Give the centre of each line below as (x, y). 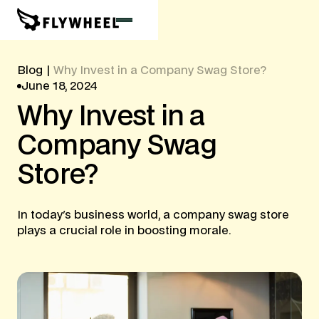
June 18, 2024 (59, 87)
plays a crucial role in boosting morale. (124, 230)
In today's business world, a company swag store (153, 215)
